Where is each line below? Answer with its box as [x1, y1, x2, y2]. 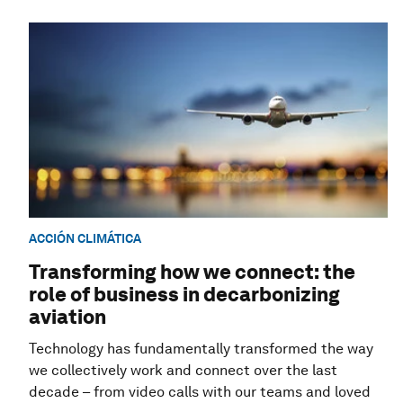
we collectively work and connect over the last [29, 361, 337, 379]
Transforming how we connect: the [29, 259, 355, 283]
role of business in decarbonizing [29, 282, 340, 306]
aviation [29, 304, 106, 328]
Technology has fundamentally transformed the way [29, 339, 373, 357]
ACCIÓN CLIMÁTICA [29, 231, 141, 246]
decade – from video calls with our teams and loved [29, 382, 371, 400]
